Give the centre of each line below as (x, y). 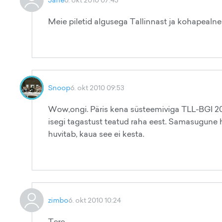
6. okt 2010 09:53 (97, 87)
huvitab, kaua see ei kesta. (96, 134)
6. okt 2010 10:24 (95, 200)
